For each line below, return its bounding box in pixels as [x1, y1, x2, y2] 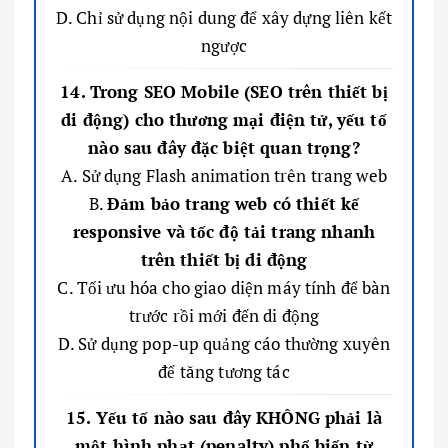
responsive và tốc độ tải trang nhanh [72, 219, 376, 243]
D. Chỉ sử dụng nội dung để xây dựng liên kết [55, 5, 393, 29]
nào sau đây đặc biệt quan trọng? [88, 135, 360, 159]
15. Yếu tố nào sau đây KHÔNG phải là [65, 405, 383, 429]
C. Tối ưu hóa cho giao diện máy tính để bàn [57, 275, 391, 299]
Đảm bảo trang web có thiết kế [107, 191, 360, 215]
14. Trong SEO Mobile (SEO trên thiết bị [60, 79, 388, 103]
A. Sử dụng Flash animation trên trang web [61, 163, 387, 187]
